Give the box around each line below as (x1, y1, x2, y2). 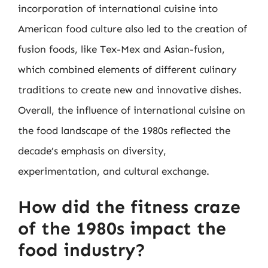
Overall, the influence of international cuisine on (18, 103, 245, 116)
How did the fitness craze (18, 196, 240, 218)
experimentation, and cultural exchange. (18, 165, 209, 177)
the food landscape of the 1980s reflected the (18, 124, 230, 136)
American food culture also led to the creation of (18, 22, 247, 35)
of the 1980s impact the (18, 218, 226, 239)
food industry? (18, 239, 145, 261)
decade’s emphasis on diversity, (18, 144, 166, 157)
